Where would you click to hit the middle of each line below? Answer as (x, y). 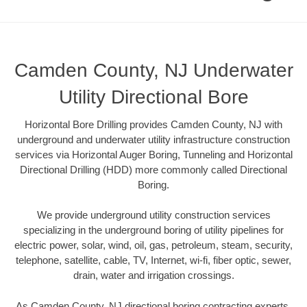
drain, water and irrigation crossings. (153, 275)
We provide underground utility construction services (153, 215)
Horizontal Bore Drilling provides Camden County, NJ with (153, 124)
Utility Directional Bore (153, 97)
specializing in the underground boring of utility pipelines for (153, 230)
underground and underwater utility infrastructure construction (153, 139)
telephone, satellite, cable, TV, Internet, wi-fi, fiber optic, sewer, (153, 260)
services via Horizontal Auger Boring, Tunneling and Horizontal (153, 154)
